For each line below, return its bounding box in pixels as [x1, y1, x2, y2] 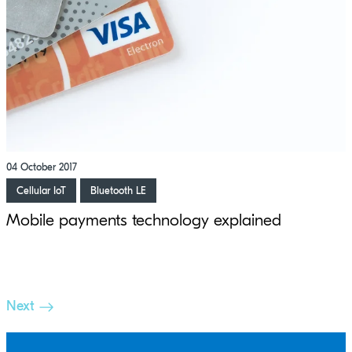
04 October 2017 [6, 160, 77, 173]
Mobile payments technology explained [6, 210, 281, 229]
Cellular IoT [16, 184, 66, 196]
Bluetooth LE [90, 184, 146, 196]
